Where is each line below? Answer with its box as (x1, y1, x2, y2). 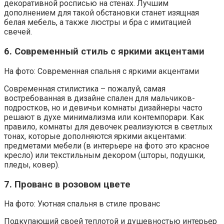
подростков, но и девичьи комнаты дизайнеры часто (4, 102, 202, 112)
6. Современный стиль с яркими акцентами (4, 46, 204, 57)
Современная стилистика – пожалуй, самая (4, 83, 165, 93)
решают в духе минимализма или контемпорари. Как (4, 112, 204, 122)
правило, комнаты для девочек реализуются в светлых (4, 121, 212, 131)
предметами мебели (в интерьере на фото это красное (4, 140, 209, 150)
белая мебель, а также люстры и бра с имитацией (4, 17, 191, 27)
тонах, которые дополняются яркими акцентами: (4, 131, 186, 141)
